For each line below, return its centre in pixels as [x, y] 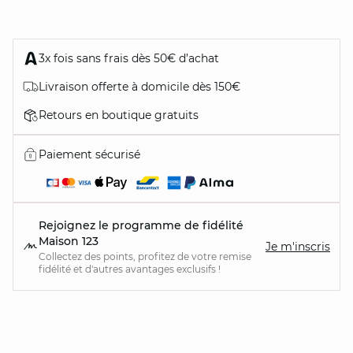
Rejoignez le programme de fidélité [141, 225]
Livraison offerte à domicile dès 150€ [139, 87]
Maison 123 [69, 241]
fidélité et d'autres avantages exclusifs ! [130, 269]
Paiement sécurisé [89, 154]
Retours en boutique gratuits [119, 115]
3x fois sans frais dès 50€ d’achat [129, 58]
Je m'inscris [298, 247]
